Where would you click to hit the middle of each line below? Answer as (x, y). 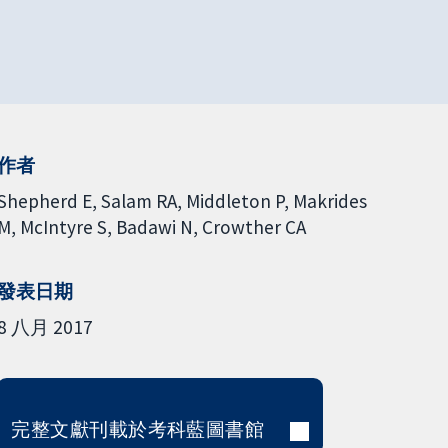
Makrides (329, 200)
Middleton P (234, 200)
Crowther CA (253, 226)
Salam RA (138, 200)
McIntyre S (63, 226)
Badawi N (154, 226)
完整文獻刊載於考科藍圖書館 (138, 428)
